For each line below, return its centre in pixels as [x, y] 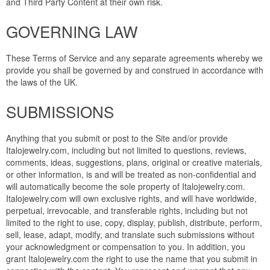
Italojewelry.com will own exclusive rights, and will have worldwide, [131, 199]
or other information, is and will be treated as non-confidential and [131, 174]
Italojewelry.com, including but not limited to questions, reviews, [126, 150]
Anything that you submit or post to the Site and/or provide [117, 138]
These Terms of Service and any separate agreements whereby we [134, 58]
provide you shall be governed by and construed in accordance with [135, 70]
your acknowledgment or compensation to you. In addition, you [126, 247]
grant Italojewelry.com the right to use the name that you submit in [132, 259]
